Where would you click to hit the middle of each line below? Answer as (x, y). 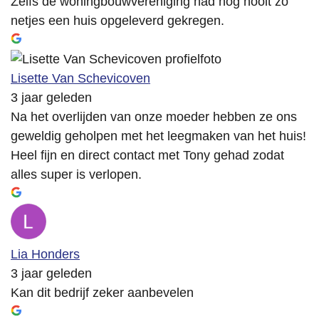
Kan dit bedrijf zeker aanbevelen (102, 293)
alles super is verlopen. (76, 175)
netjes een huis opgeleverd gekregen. (117, 21)
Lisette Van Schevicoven (80, 79)
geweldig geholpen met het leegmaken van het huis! (158, 136)
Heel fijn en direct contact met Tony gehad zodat (147, 156)
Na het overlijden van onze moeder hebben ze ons (154, 117)
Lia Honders (45, 255)
